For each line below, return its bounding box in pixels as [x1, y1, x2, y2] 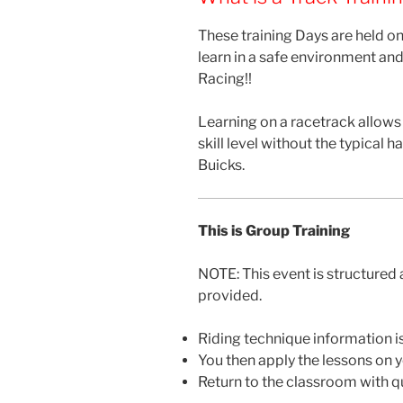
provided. [198, 286, 262, 304]
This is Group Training [198, 221, 350, 239]
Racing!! [198, 69, 252, 87]
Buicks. [198, 156, 245, 174]
